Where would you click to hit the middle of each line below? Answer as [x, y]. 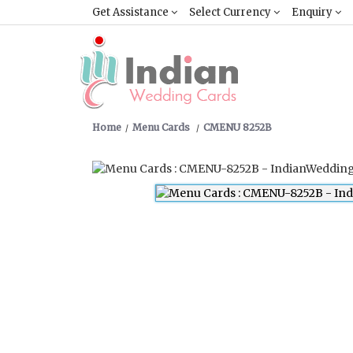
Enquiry [313, 12]
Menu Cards [162, 127]
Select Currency [231, 12]
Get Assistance [132, 12]
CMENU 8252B [238, 127]
